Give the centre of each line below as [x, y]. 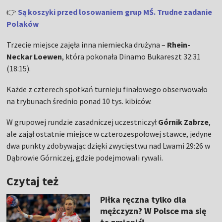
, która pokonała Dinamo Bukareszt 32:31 [132, 57]
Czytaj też [33, 181]
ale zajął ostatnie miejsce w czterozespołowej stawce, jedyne [109, 134]
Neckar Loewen [34, 57]
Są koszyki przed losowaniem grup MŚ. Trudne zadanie [115, 12]
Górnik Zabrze [184, 122]
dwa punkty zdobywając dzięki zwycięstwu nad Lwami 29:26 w [109, 146]
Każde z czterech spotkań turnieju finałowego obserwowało [107, 89]
